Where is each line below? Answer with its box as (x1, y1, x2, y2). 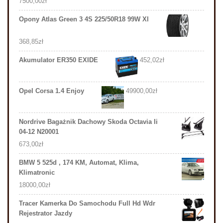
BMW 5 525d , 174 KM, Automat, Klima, (19, 159, 139, 167)
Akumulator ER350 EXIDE (19, 56, 98, 64)
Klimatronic (19, 169, 55, 177)
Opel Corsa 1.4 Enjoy (19, 87, 84, 95)
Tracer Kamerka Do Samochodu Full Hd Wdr (19, 200, 155, 208)
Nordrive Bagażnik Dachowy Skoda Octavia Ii (19, 118, 158, 126)
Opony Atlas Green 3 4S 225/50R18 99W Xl (19, 15, 149, 23)
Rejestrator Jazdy (19, 210, 72, 218)
